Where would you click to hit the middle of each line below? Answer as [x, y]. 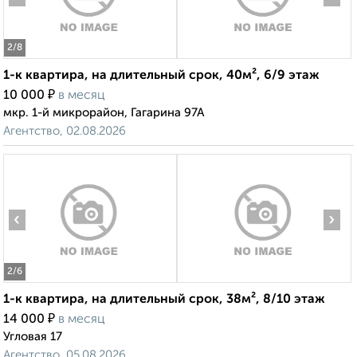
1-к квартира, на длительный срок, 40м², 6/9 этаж [161, 76]
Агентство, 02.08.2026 [65, 131]
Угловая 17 [33, 337]
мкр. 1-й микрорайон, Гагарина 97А [104, 113]
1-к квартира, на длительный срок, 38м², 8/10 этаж [164, 300]
